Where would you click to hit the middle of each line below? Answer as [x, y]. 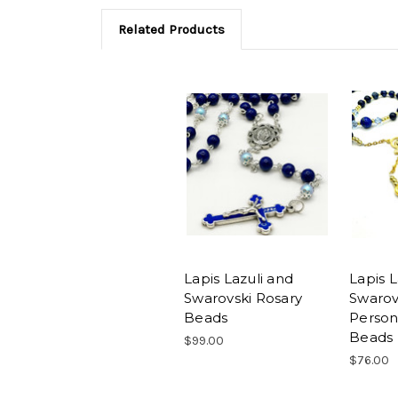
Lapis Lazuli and [239, 279]
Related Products [171, 29]
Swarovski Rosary [243, 298]
